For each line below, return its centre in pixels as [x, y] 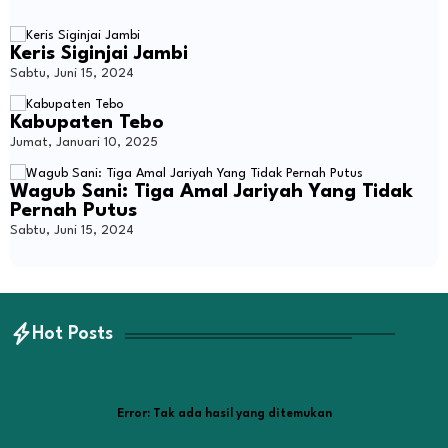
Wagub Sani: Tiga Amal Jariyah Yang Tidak [211, 191]
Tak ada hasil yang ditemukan [240, 413]
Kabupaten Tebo [87, 122]
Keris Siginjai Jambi [99, 53]
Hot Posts [72, 333]
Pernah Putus [73, 210]
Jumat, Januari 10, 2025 [84, 142]
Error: [133, 413]
